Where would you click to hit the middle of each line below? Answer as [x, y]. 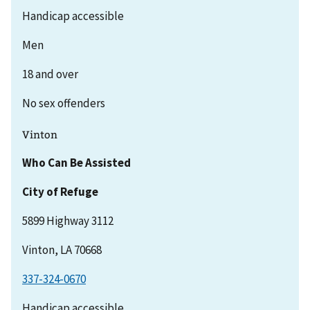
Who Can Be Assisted [76, 163]
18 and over [50, 74]
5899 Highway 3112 [68, 221]
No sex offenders [64, 103]
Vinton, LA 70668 [62, 250]
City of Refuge [60, 192]
